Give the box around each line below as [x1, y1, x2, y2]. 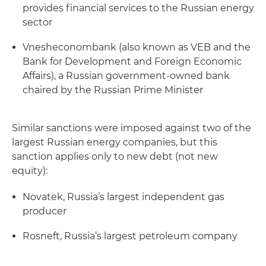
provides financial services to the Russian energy [23, 2, 254, 14]
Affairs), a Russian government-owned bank [23, 70, 230, 81]
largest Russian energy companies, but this [12, 137, 217, 148]
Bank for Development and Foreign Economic [23, 56, 242, 67]
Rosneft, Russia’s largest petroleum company [23, 230, 237, 242]
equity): [12, 165, 47, 176]
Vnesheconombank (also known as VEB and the [23, 42, 251, 53]
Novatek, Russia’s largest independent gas [23, 191, 224, 202]
